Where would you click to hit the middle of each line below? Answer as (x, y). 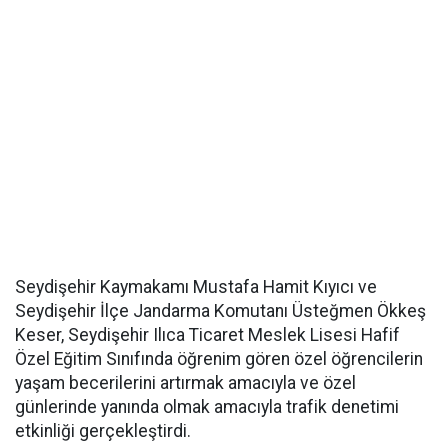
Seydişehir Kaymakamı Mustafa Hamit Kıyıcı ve (196, 287)
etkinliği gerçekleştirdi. (103, 431)
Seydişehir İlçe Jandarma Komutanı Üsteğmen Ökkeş (220, 311)
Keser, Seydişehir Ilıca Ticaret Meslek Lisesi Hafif (207, 335)
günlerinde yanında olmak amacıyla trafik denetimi (207, 407)
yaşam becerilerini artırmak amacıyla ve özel (185, 383)
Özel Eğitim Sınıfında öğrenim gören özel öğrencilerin (219, 359)
